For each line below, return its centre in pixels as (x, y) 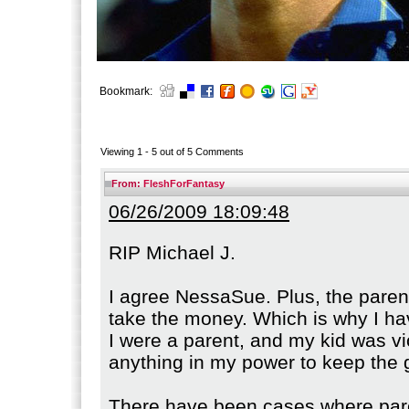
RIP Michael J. (172, 252)
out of (172, 152)
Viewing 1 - (126, 152)
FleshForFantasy (184, 184)
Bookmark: (126, 91)
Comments (218, 152)
